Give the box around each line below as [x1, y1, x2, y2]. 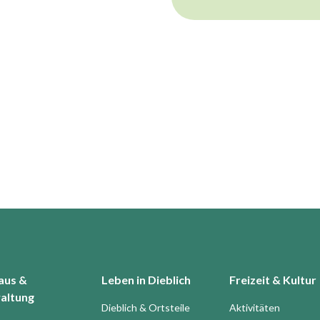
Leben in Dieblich [101, 273, 191, 287]
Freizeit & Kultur [229, 273, 317, 287]
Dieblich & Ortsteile [101, 301, 190, 314]
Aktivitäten [229, 301, 281, 314]
